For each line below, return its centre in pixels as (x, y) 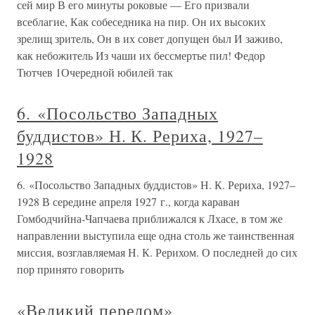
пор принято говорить (70, 269)
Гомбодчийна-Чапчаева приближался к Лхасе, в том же (150, 219)
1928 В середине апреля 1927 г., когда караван (128, 202)
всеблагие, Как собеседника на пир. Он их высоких (141, 22)
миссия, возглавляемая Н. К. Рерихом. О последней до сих (157, 252)
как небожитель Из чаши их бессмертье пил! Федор (141, 56)
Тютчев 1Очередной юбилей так (95, 72)
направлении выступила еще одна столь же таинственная (155, 236)
